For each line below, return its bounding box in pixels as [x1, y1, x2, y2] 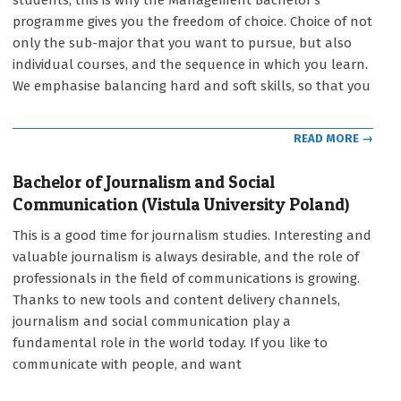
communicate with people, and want [13, 355, 242, 372]
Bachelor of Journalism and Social [13, 171, 275, 192]
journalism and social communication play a [13, 312, 291, 329]
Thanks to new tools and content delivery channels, [13, 291, 340, 308]
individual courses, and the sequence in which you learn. [13, 56, 368, 73]
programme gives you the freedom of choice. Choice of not [13, 13, 372, 30]
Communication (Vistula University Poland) [13, 193, 349, 215]
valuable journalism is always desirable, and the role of [13, 248, 359, 265]
